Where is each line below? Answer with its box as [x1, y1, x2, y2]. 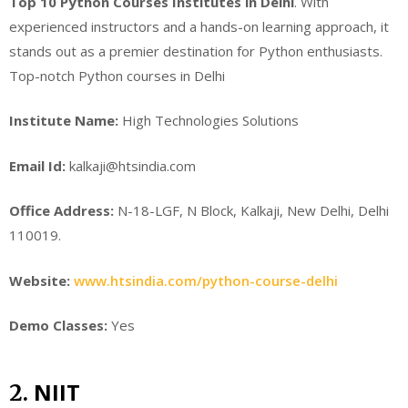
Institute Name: [9, 111, 118, 130]
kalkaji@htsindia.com [66, 156, 196, 175]
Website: [9, 270, 70, 290]
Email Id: [9, 156, 66, 175]
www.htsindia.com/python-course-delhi [70, 270, 338, 290]
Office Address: [9, 201, 114, 220]
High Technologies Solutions [118, 111, 299, 130]
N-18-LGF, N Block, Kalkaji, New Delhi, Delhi [114, 201, 389, 220]
